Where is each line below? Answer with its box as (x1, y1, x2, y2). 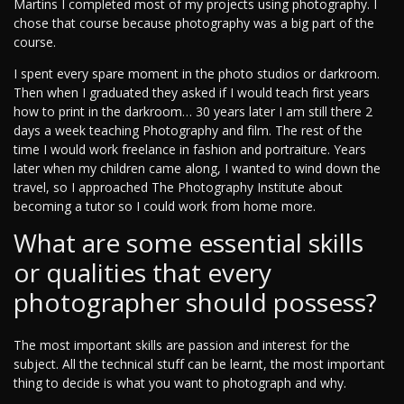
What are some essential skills (14, 225, 363, 261)
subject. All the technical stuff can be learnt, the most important (14, 355, 385, 373)
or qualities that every (14, 255, 271, 290)
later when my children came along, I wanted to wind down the (14, 160, 381, 178)
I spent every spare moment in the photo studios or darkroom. (14, 65, 380, 83)
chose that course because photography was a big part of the (14, 14, 374, 32)
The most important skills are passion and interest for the (14, 336, 350, 354)
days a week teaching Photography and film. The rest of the (14, 122, 363, 140)
